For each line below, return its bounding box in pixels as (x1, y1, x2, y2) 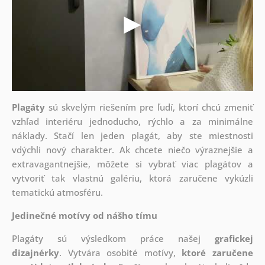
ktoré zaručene (182, 247, 254, 259)
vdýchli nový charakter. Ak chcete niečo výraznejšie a (11, 144, 254, 156)
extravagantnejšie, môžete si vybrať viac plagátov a (11, 158, 254, 170)
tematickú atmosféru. (11, 186, 105, 199)
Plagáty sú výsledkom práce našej (11, 232, 215, 245)
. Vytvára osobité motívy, (59, 247, 182, 259)
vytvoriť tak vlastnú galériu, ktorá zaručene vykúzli (11, 172, 254, 185)
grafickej (215, 232, 254, 245)
